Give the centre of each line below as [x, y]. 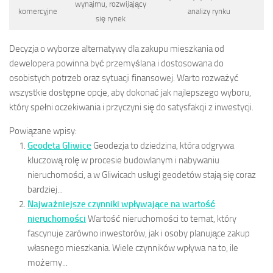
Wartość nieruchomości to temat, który [162, 219]
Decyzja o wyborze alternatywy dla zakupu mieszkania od [117, 49]
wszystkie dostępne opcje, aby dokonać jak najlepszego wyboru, [130, 93]
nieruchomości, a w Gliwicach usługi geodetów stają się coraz [142, 175]
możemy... [48, 263]
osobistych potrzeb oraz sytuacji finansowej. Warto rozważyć [124, 78]
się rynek [110, 18]
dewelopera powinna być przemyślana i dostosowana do [116, 64]
